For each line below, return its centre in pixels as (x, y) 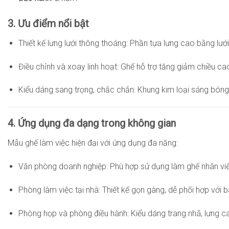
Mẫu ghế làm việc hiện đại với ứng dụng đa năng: (93, 143)
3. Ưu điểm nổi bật (48, 23)
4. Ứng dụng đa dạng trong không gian (92, 123)
